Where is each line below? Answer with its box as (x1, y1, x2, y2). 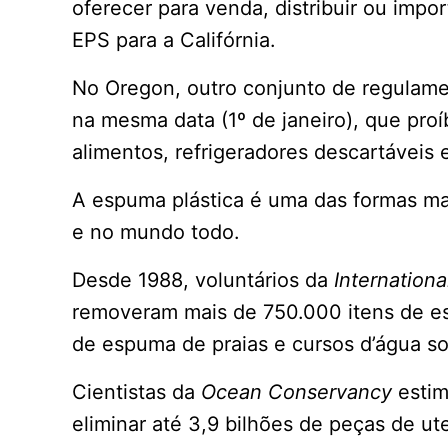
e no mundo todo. (72, 220, 240, 245)
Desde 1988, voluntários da (72, 268, 334, 293)
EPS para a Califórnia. (72, 28, 276, 53)
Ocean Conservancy (201, 380, 392, 405)
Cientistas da (72, 380, 201, 405)
